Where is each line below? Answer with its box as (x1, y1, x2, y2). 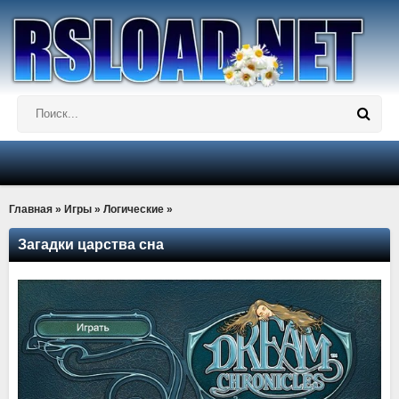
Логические (103, 203, 164, 216)
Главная (9, 203, 53, 216)
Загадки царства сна (18, 237, 164, 252)
